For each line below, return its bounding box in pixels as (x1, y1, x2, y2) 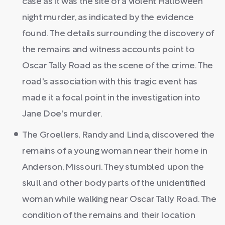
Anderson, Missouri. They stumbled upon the (22, 163, 204, 172)
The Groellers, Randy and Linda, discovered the (22, 131, 214, 140)
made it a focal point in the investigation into (22, 94, 201, 102)
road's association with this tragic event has (22, 78, 197, 86)
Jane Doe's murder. (22, 110, 102, 119)
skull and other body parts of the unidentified (22, 179, 206, 188)
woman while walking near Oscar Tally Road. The (22, 195, 216, 204)
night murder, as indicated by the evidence (22, 14, 194, 22)
